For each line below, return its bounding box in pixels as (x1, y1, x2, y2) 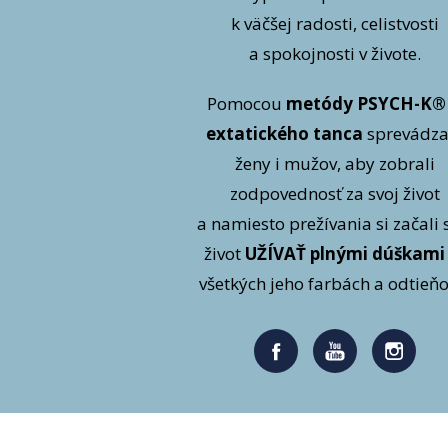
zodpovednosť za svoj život (230, 181, 441, 205)
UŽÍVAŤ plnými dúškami (240, 241, 445, 265)
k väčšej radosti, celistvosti (231, 11, 440, 35)
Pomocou (207, 91, 287, 115)
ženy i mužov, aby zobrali (235, 151, 436, 175)
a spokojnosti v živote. (249, 41, 422, 65)
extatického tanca (205, 121, 363, 145)
